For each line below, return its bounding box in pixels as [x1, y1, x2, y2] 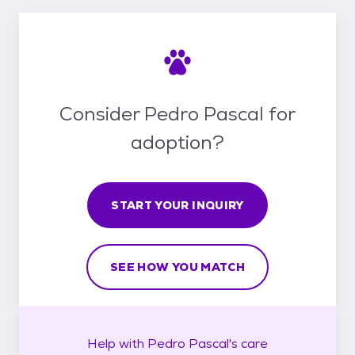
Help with [87, 334, 147, 352]
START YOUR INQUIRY [111, 197, 244, 212]
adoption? [131, 129, 224, 155]
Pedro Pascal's [147, 334, 238, 352]
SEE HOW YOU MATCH [110, 259, 245, 274]
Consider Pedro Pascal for [59, 101, 296, 126]
